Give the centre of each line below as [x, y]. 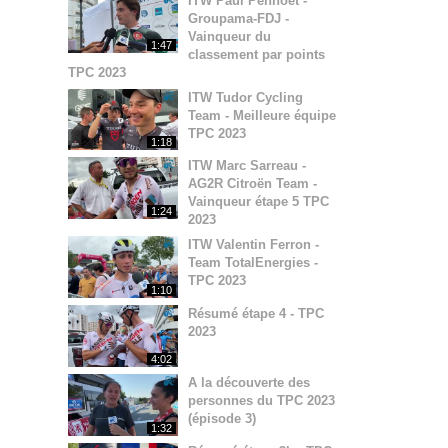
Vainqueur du [229, 36]
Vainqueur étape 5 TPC [258, 202]
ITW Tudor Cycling [245, 97]
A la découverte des [249, 383]
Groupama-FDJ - [238, 18]
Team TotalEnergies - [253, 263]
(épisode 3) [222, 419]
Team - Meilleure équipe [262, 115]
